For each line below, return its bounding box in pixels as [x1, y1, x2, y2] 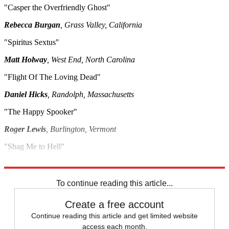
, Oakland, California [43, 159, 113, 168]
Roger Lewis [4, 124, 46, 133]
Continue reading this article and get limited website [31, 211, 198, 220]
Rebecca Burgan [4, 20, 60, 29]
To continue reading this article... [56, 178, 173, 188]
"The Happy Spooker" [4, 107, 77, 116]
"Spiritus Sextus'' [4, 37, 59, 47]
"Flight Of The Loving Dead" [4, 72, 101, 81]
